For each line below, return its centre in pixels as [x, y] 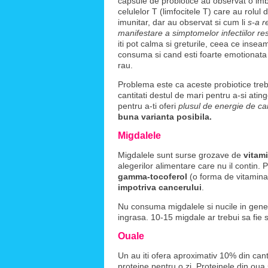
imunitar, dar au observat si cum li [183, 22]
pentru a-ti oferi [148, 106]
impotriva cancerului [160, 187]
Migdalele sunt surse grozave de [181, 155]
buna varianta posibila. [165, 117]
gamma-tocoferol [153, 176]
